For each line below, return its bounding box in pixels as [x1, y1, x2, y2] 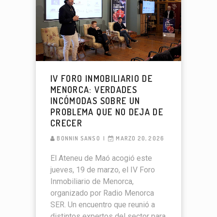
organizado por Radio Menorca [50, 188, 154, 198]
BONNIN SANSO [57, 135, 100, 142]
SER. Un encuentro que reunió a [50, 200, 155, 210]
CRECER [50, 118, 83, 129]
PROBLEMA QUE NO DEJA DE [50, 107, 164, 118]
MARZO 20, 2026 [116, 135, 165, 142]
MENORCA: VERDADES [50, 84, 137, 95]
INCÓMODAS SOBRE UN [50, 95, 140, 107]
